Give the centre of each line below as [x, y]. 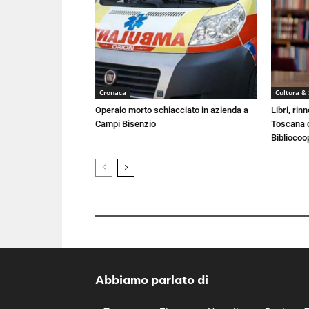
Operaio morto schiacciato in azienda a [172, 110]
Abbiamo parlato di [152, 280]
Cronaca [113, 93]
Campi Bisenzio [126, 124]
